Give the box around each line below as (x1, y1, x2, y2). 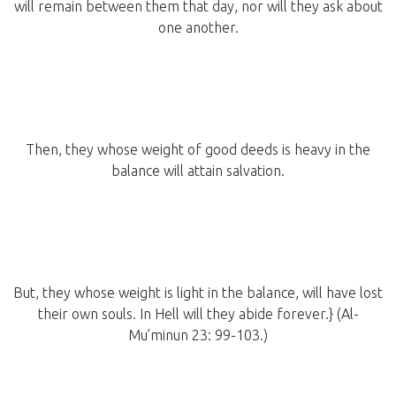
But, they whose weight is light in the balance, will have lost (13, 285, 383, 301)
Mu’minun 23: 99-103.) (128, 327, 268, 344)
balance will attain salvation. (111, 163, 285, 179)
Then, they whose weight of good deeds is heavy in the (26, 141, 370, 158)
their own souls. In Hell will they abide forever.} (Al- (37, 306, 359, 323)
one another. (157, 19, 239, 36)
